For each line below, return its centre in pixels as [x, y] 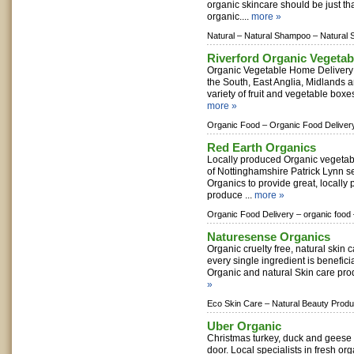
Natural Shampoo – [281, 36]
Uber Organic [244, 326]
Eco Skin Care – [238, 303]
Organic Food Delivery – [254, 214]
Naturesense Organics [269, 237]
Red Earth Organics [262, 147]
